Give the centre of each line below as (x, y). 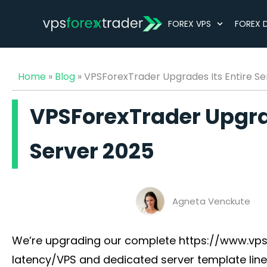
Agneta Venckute (211, 201)
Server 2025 (92, 151)
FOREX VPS (190, 24)
